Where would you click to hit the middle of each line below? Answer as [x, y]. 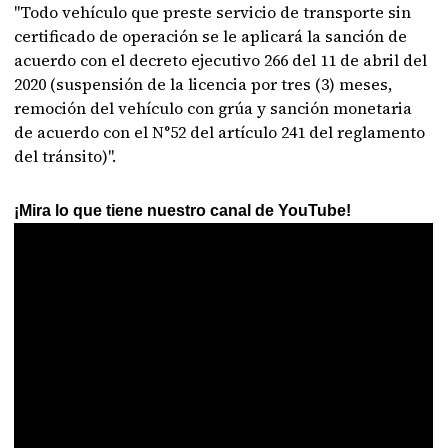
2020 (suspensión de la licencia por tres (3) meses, [203, 84]
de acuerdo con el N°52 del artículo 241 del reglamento [220, 132]
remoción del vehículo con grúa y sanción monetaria [213, 108]
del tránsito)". [65, 156]
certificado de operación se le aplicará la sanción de [211, 36]
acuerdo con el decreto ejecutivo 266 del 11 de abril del [221, 60]
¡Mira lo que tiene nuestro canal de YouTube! [183, 210]
